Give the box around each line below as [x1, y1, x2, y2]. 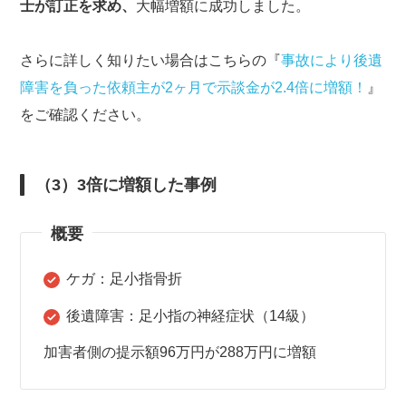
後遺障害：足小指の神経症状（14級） [66, 308, 315, 324]
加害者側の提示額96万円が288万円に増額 [43, 344, 317, 361]
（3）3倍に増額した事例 [35, 176, 217, 195]
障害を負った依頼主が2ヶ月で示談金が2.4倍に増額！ [20, 80, 368, 96]
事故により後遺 [281, 53, 383, 69]
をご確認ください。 [20, 107, 151, 123]
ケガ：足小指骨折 [66, 271, 183, 287]
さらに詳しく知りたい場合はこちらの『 [20, 53, 282, 69]
